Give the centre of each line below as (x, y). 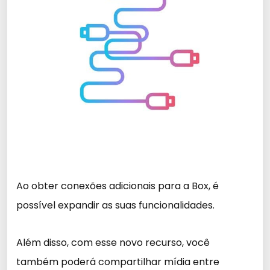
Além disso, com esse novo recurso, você (113, 243)
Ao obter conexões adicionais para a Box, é (118, 186)
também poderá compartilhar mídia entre (118, 262)
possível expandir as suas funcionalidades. (115, 205)
